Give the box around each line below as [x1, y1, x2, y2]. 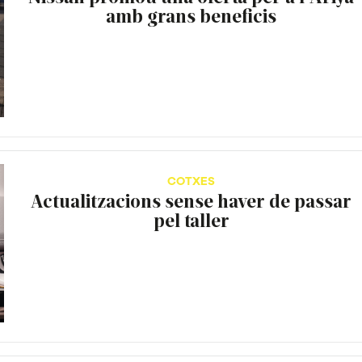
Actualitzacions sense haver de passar [31, 189, 352, 213]
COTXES [167, 175, 216, 190]
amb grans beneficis [106, 3, 277, 27]
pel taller [153, 208, 229, 232]
